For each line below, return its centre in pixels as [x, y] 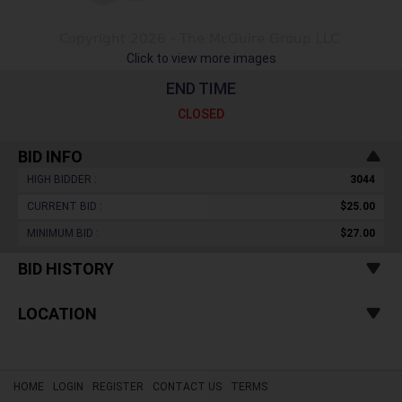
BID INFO [50, 157]
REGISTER [118, 387]
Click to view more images [201, 58]
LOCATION [57, 314]
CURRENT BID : [65, 206]
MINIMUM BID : [63, 233]
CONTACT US [187, 387]
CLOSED [201, 114]
